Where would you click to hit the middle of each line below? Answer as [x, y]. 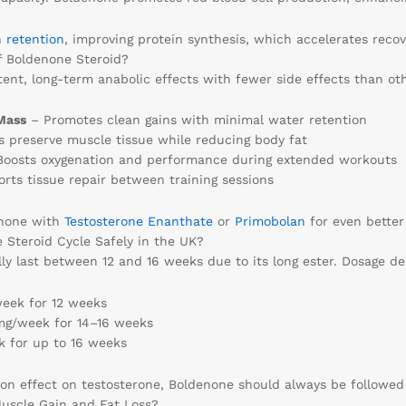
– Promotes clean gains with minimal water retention [196, 120]
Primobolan [270, 222]
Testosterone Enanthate [138, 222]
